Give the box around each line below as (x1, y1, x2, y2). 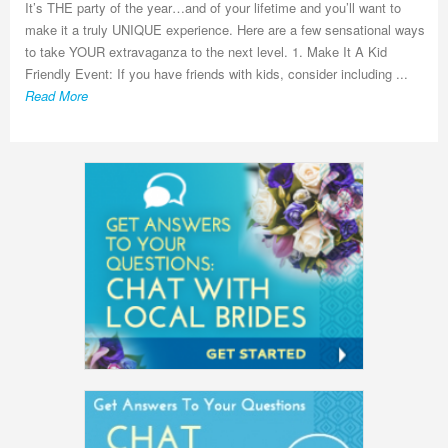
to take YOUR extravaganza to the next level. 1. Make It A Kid (25, 42, 387, 61)
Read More (25, 86, 88, 105)
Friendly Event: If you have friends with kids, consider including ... (25, 64, 408, 83)
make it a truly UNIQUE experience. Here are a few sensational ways (25, 20, 425, 39)
